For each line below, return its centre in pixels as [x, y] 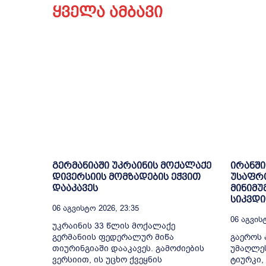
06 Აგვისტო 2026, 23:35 [96, 208]
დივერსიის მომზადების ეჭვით [126, 176]
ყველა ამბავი [107, 12]
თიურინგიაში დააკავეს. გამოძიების [128, 248]
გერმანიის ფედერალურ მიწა [113, 237]
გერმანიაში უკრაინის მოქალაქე [132, 165]
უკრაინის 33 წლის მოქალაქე [114, 226]
